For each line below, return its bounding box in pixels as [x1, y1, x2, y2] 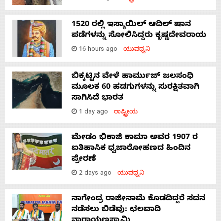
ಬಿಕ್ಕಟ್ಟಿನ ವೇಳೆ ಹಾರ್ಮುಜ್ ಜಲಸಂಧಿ [72, 71, 193, 82]
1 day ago [77, 108, 114, 117]
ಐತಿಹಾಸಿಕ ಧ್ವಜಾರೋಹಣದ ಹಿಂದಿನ [72, 143, 190, 154]
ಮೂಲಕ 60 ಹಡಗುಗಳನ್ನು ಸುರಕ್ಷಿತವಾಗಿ [72, 82, 199, 93]
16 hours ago [77, 45, 123, 54]
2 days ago [77, 169, 117, 178]
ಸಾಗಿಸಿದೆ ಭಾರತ [72, 93, 123, 104]
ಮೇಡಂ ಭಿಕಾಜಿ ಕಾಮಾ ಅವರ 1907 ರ [72, 132, 198, 144]
